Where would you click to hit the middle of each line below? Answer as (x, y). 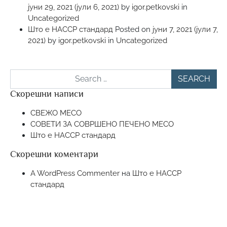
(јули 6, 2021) (97, 7)
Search (22, 75)
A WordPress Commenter (75, 174)
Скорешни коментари (54, 154)
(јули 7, (205, 29)
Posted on (134, 29)
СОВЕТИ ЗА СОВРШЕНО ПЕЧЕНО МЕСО (102, 124)
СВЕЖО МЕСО (56, 113)
